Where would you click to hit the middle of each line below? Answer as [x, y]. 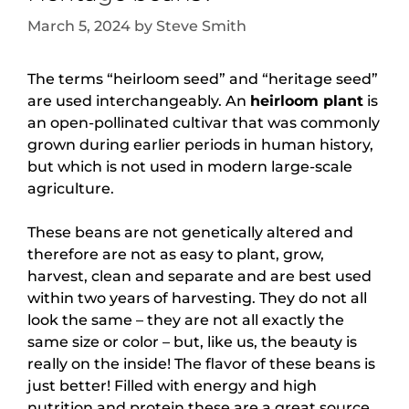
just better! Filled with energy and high [172, 386]
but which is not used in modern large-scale [190, 167]
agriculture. [71, 189]
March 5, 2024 [79, 26]
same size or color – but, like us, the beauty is [192, 342]
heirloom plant [307, 101]
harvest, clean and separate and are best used [199, 276]
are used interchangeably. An [139, 101]
